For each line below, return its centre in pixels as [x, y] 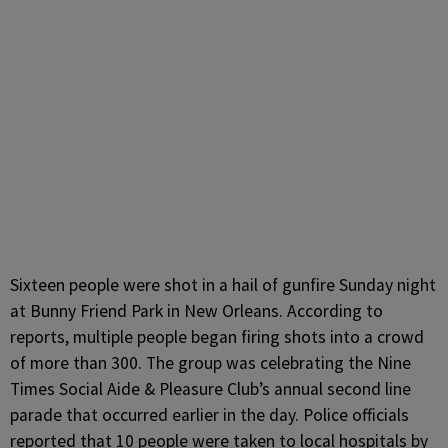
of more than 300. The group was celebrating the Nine [210, 363]
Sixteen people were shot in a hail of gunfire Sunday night [223, 285]
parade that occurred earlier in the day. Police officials [209, 415]
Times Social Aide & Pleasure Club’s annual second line [210, 389]
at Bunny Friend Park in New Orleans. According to [196, 311]
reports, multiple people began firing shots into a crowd [217, 337]
